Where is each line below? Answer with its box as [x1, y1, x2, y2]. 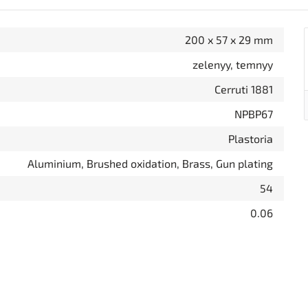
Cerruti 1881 [214, 82, 273, 96]
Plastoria [228, 132, 273, 145]
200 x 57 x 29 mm [185, 33, 273, 46]
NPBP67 [234, 107, 273, 120]
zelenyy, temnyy [192, 58, 273, 71]
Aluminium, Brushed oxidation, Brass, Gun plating [27, 157, 273, 170]
